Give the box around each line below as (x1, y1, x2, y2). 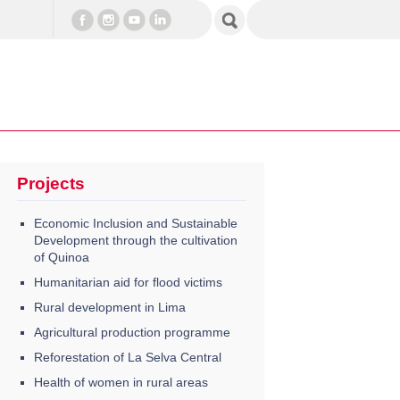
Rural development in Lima (33, 299, 186, 314)
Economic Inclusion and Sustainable (33, 215, 237, 230)
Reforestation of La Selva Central (33, 349, 221, 364)
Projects (16, 174, 85, 194)
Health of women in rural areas (33, 374, 208, 389)
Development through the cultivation (33, 232, 237, 247)
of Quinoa (33, 249, 89, 264)
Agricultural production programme (33, 324, 230, 339)
